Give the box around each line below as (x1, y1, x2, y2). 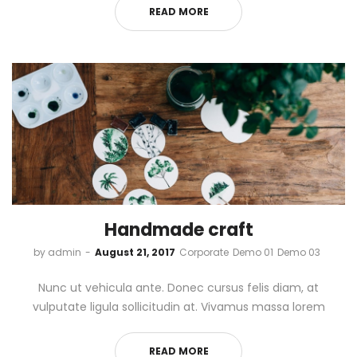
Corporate (178, 245, 229, 259)
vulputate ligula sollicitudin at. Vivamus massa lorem (32, 298, 325, 315)
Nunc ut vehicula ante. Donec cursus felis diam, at (38, 279, 319, 296)
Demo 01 (232, 245, 273, 259)
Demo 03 (277, 245, 320, 259)
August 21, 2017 (94, 245, 175, 259)
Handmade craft (104, 217, 253, 242)
